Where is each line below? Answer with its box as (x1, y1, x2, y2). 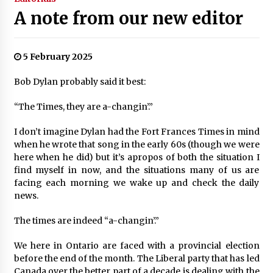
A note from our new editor (13, 7, 243, 29)
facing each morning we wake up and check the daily (13, 177, 260, 188)
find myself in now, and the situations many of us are (13, 164, 260, 175)
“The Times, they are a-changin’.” (13, 101, 153, 112)
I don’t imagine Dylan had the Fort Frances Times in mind (13, 126, 260, 137)
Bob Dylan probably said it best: (13, 76, 146, 87)
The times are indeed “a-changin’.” (13, 214, 159, 226)
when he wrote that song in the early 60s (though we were (13, 138, 260, 150)
